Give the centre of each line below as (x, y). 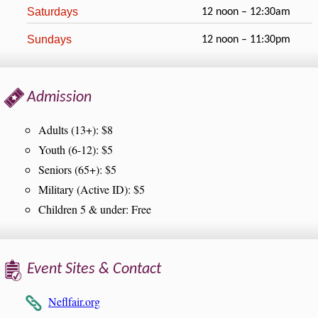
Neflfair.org (74, 301)
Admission (59, 97)
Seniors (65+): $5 (77, 169)
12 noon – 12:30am (246, 12)
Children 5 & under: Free (95, 209)
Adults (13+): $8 (76, 129)
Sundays (49, 39)
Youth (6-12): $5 (76, 149)
